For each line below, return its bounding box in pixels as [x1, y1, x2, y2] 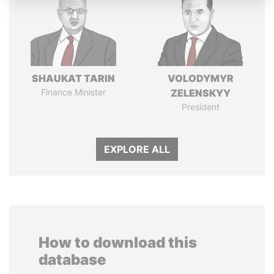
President [182, 102, 220, 112]
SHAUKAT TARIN [32, 72, 115, 84]
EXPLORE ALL [104, 143, 170, 155]
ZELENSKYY [171, 87, 231, 99]
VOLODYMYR [168, 72, 234, 84]
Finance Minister [41, 87, 106, 97]
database [39, 251, 106, 268]
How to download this [39, 234, 197, 251]
